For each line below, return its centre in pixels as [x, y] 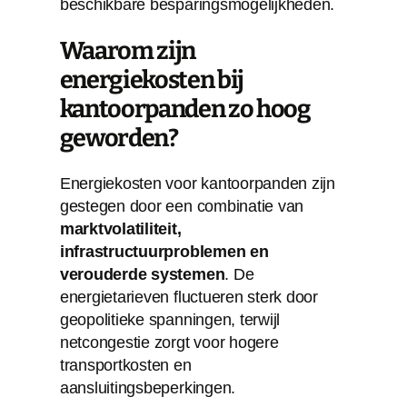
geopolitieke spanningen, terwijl [170, 319]
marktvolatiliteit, [120, 228]
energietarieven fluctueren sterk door [189, 297]
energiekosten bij [151, 79]
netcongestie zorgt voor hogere [169, 342]
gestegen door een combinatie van [182, 206]
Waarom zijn [127, 50]
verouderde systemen [142, 274]
